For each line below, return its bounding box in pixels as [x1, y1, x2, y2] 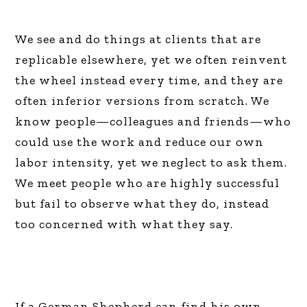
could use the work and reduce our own [15, 134, 265, 150]
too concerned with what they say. [15, 217, 234, 232]
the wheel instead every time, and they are [15, 73, 284, 88]
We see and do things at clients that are [15, 32, 262, 47]
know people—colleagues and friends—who [15, 114, 292, 130]
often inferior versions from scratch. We [15, 93, 270, 109]
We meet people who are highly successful [15, 175, 280, 191]
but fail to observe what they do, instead [15, 196, 270, 212]
